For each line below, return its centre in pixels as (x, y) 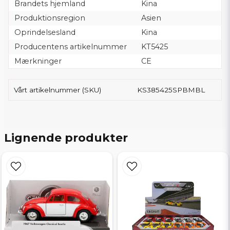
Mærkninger (38, 61)
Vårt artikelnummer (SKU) (57, 90)
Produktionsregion (50, 18)
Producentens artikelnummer (70, 47)
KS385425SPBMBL (171, 90)
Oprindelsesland (45, 32)
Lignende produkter (66, 138)
